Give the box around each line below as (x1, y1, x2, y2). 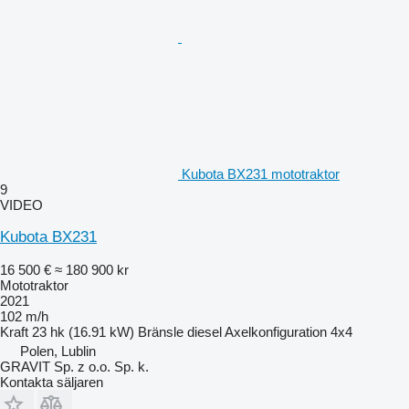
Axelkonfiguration (225, 323, 327, 340)
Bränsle (138, 323, 184, 340)
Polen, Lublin (20, 342, 96, 359)
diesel (187, 323, 222, 340)
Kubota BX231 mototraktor (182, 165, 340, 182)
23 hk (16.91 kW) (32, 323, 134, 340)
